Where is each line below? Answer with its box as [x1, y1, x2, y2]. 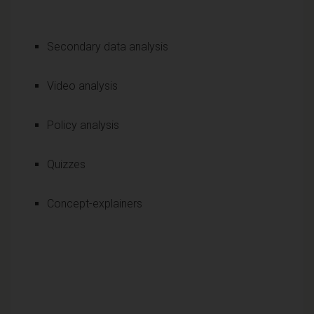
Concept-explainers [47, 196, 142, 210]
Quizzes [47, 157, 86, 171]
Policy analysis [47, 118, 119, 132]
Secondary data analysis [47, 39, 168, 53]
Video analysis [47, 78, 118, 93]
